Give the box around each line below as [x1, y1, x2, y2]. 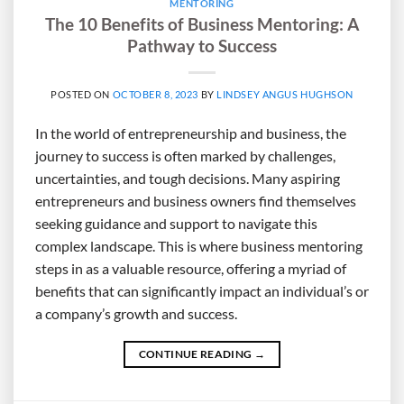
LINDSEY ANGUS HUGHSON [216, 87, 354, 100]
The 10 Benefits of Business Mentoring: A [45, 13, 359, 34]
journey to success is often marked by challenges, [35, 146, 335, 164]
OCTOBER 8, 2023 [112, 87, 198, 100]
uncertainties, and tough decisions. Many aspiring [35, 169, 340, 187]
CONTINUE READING [138, 346, 254, 361]
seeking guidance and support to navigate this [35, 214, 317, 232]
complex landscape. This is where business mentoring [35, 236, 363, 254]
